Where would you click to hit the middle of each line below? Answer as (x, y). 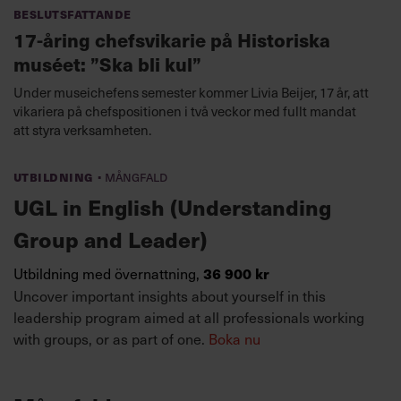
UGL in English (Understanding (172, 206)
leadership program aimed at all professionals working (189, 316)
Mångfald (136, 176)
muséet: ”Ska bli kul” (107, 63)
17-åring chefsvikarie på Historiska (172, 39)
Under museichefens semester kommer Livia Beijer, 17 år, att (191, 92)
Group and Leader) (110, 239)
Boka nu (235, 338)
